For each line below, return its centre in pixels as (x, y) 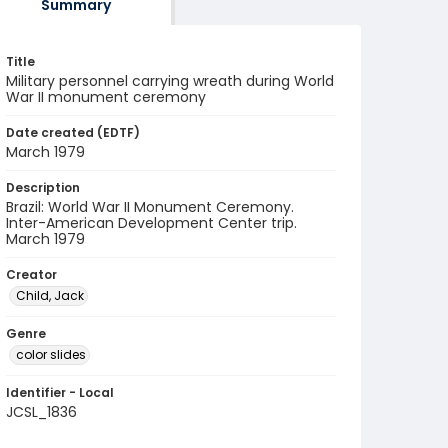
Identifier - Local (60, 392)
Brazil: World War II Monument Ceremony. (150, 207)
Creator (31, 274)
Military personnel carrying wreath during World (170, 81)
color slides (51, 354)
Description (43, 187)
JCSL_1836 (41, 412)
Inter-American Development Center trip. (151, 223)
